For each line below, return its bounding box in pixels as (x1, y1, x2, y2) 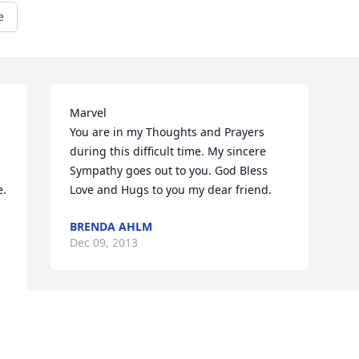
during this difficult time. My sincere (70, 143, 267, 159)
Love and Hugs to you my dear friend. (70, 182, 272, 198)
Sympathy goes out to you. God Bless (70, 163, 268, 179)
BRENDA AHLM (70, 219, 153, 235)
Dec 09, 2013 (70, 235, 139, 251)
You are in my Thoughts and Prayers (70, 124, 265, 140)
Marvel (70, 105, 107, 121)
